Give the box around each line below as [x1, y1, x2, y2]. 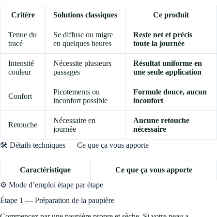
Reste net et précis [133, 30, 192, 39]
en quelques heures [53, 39, 111, 47]
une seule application [133, 67, 201, 76]
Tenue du [8, 30, 37, 39]
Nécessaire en [53, 116, 95, 124]
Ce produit [153, 10, 189, 19]
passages [53, 67, 80, 76]
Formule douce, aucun [133, 87, 207, 96]
